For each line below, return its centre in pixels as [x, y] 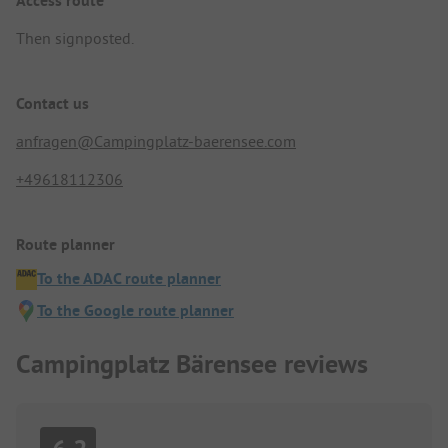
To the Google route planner [135, 311]
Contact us [52, 103]
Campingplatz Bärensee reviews [192, 363]
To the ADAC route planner [129, 279]
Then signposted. [75, 37]
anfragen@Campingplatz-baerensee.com [156, 140]
